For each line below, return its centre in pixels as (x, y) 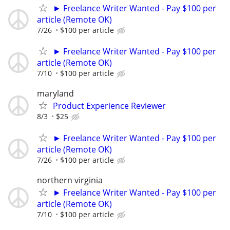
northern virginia (70, 180)
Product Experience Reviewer (109, 106)
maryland (55, 94)
